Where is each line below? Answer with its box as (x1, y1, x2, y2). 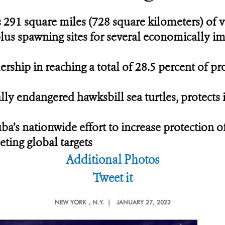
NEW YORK (54, 198, 86, 206)
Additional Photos (66, 152, 159, 168)
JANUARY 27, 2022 (116, 198, 171, 206)
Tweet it (92, 170, 133, 186)
